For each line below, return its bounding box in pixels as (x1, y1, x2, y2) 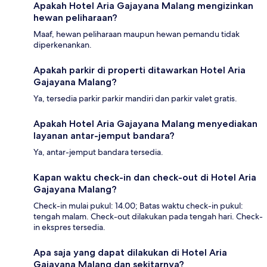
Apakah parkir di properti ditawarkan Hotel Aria (33, 64, 246, 76)
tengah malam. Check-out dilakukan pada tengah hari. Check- (33, 210, 263, 222)
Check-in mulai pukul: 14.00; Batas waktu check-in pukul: (33, 200, 243, 211)
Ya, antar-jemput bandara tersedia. (33, 146, 163, 157)
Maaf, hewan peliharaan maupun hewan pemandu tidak (33, 28, 240, 39)
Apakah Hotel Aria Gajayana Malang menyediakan (33, 117, 257, 129)
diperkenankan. (33, 39, 92, 50)
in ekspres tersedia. (33, 221, 105, 232)
